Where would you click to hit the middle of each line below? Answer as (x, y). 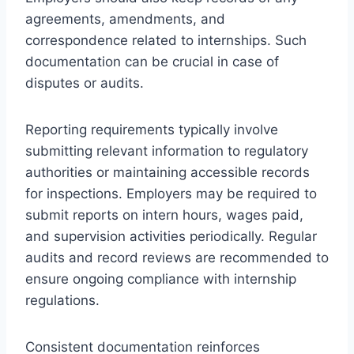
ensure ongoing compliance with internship (161, 279)
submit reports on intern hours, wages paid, (164, 215)
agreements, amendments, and (125, 19)
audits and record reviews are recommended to (177, 257)
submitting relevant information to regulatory (167, 151)
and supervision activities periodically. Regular (171, 236)
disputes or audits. (85, 83)
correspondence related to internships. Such (166, 40)
